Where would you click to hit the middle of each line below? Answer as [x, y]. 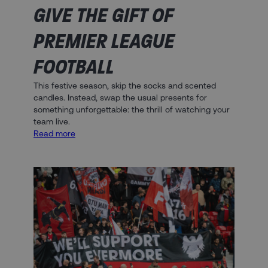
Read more [54, 133]
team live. [52, 121]
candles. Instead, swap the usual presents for [120, 97]
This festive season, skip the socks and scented [125, 85]
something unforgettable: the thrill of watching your [132, 109]
